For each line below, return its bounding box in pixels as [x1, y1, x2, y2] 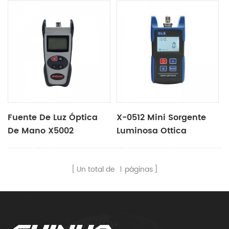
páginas [124, 164, 153, 176]
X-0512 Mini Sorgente [117, 111, 207, 125]
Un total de [76, 164, 117, 176]
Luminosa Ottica [117, 124, 187, 138]
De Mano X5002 [8, 124, 74, 138]
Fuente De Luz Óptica [8, 111, 98, 125]
